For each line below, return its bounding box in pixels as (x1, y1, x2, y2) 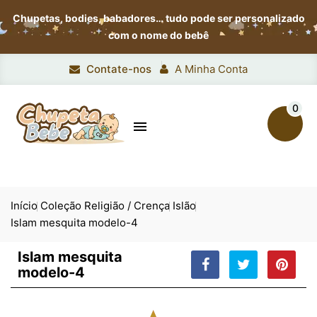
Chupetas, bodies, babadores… (12, 12, 166, 24)
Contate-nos (86, 62, 151, 76)
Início (11, 199, 38, 212)
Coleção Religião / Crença (40, 199, 170, 212)
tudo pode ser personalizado (165, 12, 305, 24)
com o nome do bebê (108, 29, 209, 41)
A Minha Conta (175, 62, 248, 76)
